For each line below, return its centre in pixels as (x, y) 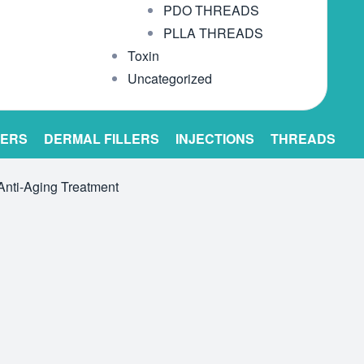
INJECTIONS (214, 139)
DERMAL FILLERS (101, 139)
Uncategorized (169, 78)
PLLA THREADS (213, 33)
